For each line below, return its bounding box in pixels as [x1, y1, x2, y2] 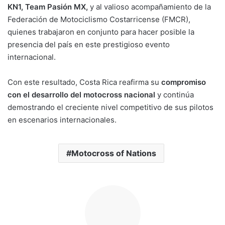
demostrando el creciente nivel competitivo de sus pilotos [8, 102, 213, 113]
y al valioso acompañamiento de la [88, 2, 211, 12]
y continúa [157, 90, 194, 100]
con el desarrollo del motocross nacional [8, 90, 157, 100]
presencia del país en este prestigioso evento [8, 40, 170, 50]
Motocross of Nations [71, 148, 156, 159]
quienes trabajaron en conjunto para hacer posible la [8, 27, 194, 37]
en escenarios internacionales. [8, 115, 117, 125]
